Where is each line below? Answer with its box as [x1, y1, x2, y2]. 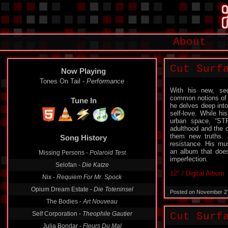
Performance [87, 77, 124, 85]
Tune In [70, 96, 97, 105]
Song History [60, 133, 107, 142]
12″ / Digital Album [170, 169, 224, 177]
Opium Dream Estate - [31, 186, 94, 193]
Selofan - [55, 161, 82, 168]
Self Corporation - [32, 210, 82, 217]
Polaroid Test [89, 149, 126, 156]
